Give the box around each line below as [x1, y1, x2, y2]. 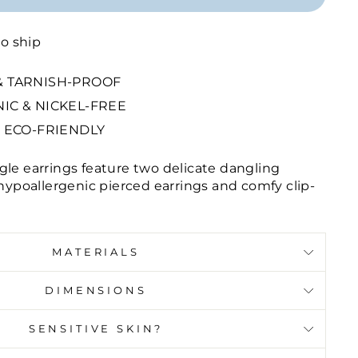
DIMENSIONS [45, 284, 147, 297]
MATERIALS [52, 246, 140, 259]
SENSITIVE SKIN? [28, 323, 164, 336]
